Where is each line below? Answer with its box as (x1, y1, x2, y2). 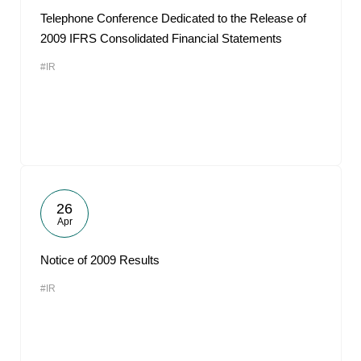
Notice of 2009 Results (40, 253, 160, 267)
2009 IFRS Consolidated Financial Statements (40, 31, 282, 45)
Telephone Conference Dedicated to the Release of (40, 11, 306, 25)
